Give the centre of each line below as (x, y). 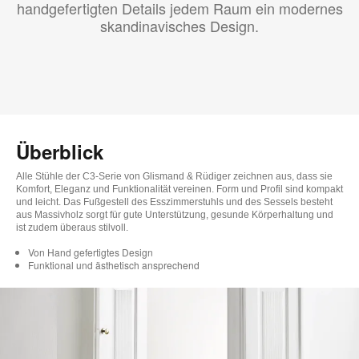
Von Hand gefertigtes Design (91, 252)
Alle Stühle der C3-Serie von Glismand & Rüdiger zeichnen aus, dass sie (174, 177)
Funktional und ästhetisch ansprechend (114, 265)
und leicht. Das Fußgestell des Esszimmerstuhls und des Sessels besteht (174, 202)
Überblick (60, 152)
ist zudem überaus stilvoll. (72, 228)
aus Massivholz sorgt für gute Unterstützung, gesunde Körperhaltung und (175, 215)
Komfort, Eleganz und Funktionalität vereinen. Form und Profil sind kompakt (179, 190)
